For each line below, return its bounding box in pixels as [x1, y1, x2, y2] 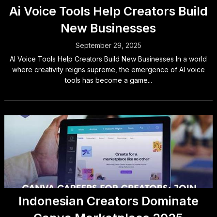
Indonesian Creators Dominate [18, 194, 199, 208]
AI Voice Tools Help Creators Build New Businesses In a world [10, 55, 207, 63]
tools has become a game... [64, 76, 152, 84]
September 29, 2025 [75, 41, 141, 49]
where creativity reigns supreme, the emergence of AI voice [12, 65, 205, 74]
